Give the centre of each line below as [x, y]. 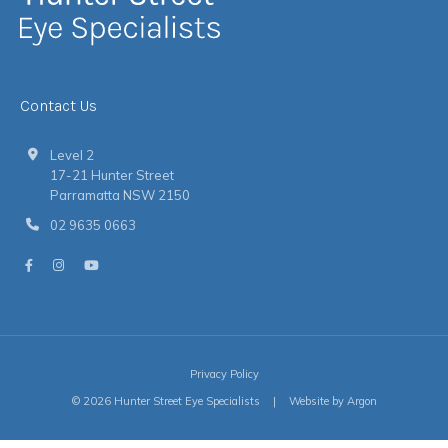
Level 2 [72, 154]
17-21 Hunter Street [112, 174]
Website [308, 400]
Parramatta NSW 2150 [120, 194]
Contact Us [58, 105]
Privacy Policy [224, 373]
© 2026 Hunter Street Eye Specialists [167, 400]
